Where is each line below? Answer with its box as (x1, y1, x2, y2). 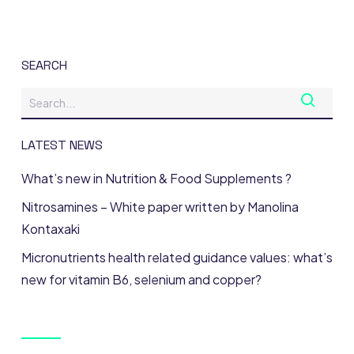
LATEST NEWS (21, 136, 103, 153)
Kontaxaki (21, 220, 80, 237)
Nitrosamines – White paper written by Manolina (21, 198, 299, 215)
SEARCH (21, 56, 67, 73)
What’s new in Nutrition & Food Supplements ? (21, 169, 292, 186)
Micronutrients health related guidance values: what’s (21, 248, 333, 265)
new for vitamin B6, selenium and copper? (21, 270, 262, 288)
